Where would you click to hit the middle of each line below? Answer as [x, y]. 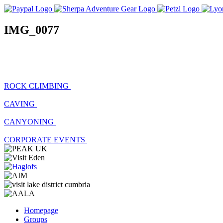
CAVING [20, 104]
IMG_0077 [32, 30]
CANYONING [30, 121]
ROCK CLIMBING [37, 86]
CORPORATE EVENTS [46, 139]
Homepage [41, 210]
